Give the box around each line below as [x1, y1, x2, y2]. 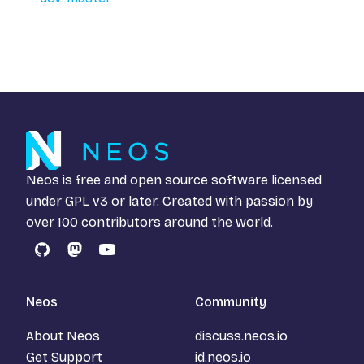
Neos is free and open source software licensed [26, 171, 322, 188]
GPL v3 [65, 193, 108, 209]
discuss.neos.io [194, 327, 288, 344]
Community [194, 293, 266, 310]
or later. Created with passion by [108, 193, 313, 209]
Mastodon [73, 250, 138, 266]
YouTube [106, 250, 157, 266]
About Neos [26, 327, 100, 344]
